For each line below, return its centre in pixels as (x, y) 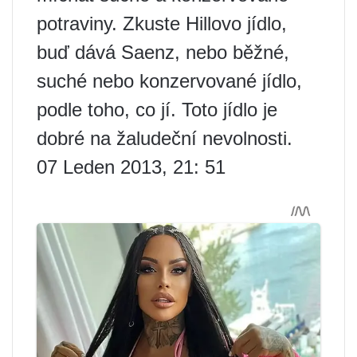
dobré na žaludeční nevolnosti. (165, 138)
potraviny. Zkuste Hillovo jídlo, (162, 23)
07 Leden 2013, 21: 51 (131, 167)
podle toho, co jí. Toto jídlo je (157, 109)
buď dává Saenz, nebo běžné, (163, 52)
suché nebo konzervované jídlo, (169, 80)
